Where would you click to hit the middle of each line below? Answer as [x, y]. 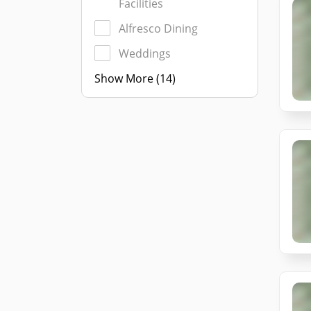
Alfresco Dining [158, 28]
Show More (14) [135, 78]
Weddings [145, 53]
